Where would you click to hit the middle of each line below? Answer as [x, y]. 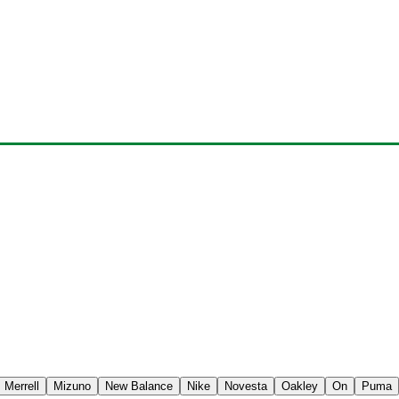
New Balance [139, 387]
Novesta [246, 387]
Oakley [300, 387]
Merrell [22, 387]
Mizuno [72, 387]
